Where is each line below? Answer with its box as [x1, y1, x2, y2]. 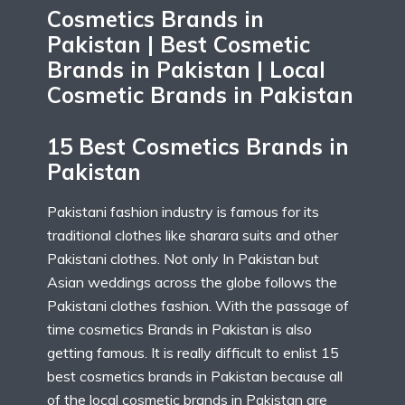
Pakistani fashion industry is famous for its [47, 202, 319, 221]
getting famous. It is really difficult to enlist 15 [47, 343, 339, 362]
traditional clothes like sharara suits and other [47, 225, 338, 244]
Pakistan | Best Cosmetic [47, 31, 310, 59]
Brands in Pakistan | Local [47, 56, 325, 84]
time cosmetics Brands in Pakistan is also [47, 319, 312, 338]
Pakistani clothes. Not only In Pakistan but [47, 249, 319, 268]
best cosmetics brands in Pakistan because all [47, 366, 343, 385]
